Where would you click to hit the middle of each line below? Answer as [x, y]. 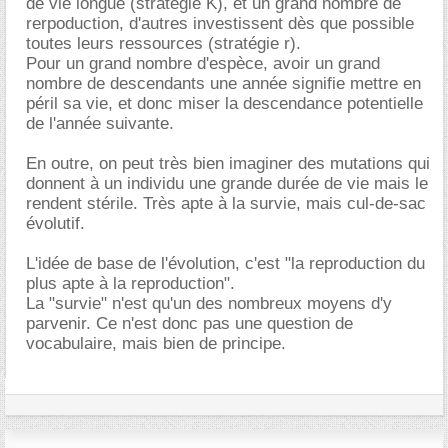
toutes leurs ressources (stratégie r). [163, 43]
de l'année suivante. [100, 123]
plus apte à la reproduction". [130, 283]
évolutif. [55, 223]
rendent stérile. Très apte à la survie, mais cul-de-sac [226, 203]
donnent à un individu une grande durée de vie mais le [227, 183]
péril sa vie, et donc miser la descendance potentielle [224, 103]
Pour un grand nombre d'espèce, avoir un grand [203, 63]
